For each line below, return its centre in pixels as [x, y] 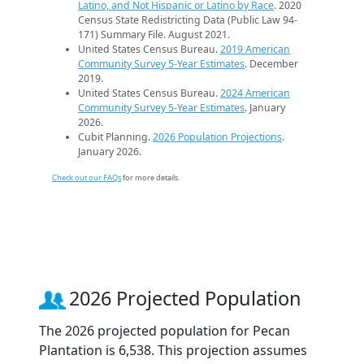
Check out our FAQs [87, 178]
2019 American [255, 50]
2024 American [255, 93]
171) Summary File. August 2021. [154, 35]
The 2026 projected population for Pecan [165, 331]
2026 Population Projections [217, 137]
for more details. [150, 178]
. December [271, 64]
